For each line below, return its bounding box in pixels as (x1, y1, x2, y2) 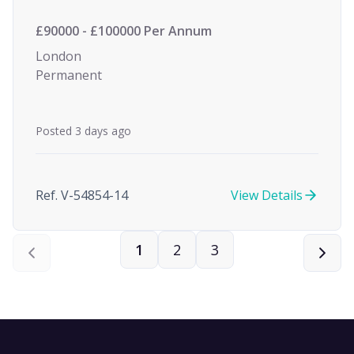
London (36, 47, 81, 65)
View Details (231, 186, 303, 204)
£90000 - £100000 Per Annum (36, 22, 212, 40)
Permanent (36, 66, 102, 84)
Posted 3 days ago (36, 123, 131, 138)
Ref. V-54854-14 (36, 186, 128, 204)
